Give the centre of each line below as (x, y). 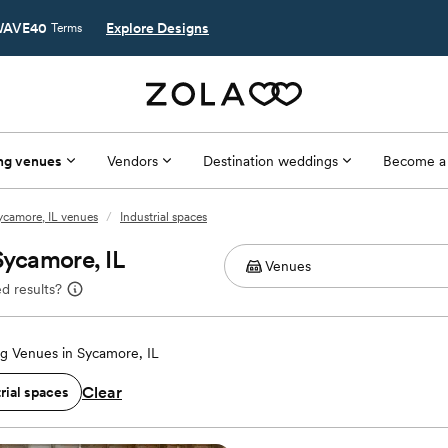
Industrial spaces (163, 217)
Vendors (132, 160)
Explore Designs (157, 28)
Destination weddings (270, 160)
